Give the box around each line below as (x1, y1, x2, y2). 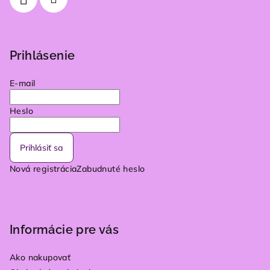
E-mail (10, 78, 36, 89)
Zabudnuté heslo (77, 163, 145, 174)
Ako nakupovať (10, 252, 71, 263)
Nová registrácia (10, 163, 77, 174)
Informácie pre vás (10, 222, 119, 237)
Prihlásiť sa (20, 142, 63, 153)
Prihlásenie (10, 48, 75, 63)
